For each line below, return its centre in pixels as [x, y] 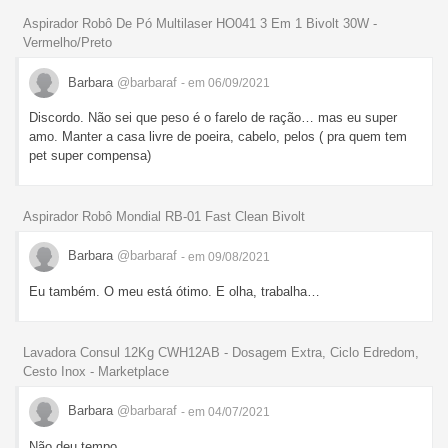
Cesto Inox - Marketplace [96, 371]
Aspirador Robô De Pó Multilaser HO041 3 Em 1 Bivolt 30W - [200, 24]
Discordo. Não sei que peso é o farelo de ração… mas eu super [213, 118]
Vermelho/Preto [67, 43]
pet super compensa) [90, 156]
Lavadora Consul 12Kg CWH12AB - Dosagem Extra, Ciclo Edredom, [221, 352]
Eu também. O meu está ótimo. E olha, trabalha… [174, 291]
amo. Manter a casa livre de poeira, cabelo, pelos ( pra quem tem [218, 137]
